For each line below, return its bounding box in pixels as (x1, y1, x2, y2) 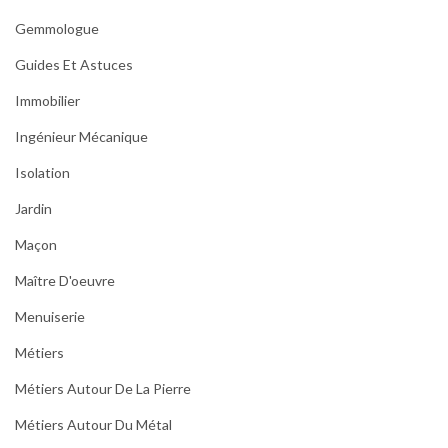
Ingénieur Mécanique (15, 127, 148, 145)
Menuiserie (15, 307, 85, 325)
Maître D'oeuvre (15, 271, 115, 289)
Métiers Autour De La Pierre (15, 379, 191, 397)
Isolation (15, 163, 70, 181)
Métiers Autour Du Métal (15, 415, 172, 433)
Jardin (15, 199, 52, 217)
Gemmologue (15, 19, 99, 37)
